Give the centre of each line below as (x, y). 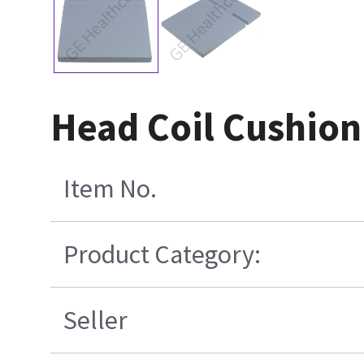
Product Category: (162, 254)
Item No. (110, 188)
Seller (96, 320)
